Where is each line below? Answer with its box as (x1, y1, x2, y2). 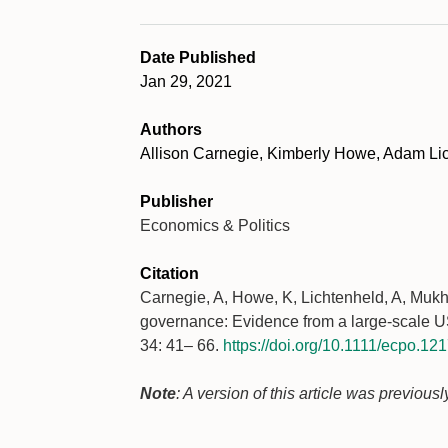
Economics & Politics (140, 217, 290, 234)
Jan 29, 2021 (140, 73, 232, 90)
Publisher (140, 193, 213, 210)
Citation (140, 265, 199, 282)
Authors (140, 121, 202, 138)
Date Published (140, 49, 256, 66)
